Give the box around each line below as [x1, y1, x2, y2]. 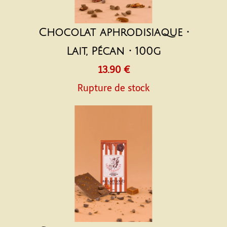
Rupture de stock [78, 83, 149, 94]
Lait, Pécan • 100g [66, 46, 161, 57]
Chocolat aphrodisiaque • [38, 27, 189, 39]
